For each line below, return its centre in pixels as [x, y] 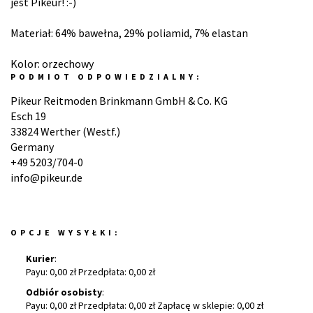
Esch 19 [28, 116]
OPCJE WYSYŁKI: [66, 232]
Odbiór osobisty [64, 292]
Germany [32, 147]
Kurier [40, 259]
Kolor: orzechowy [52, 64]
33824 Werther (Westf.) [65, 131]
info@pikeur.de [46, 177]
